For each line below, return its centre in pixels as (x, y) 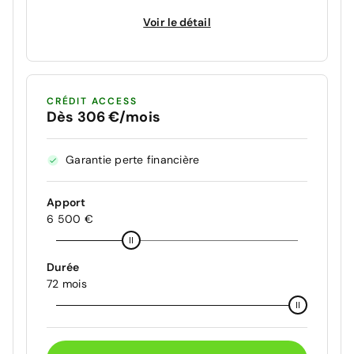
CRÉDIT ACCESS (92, 101)
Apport (66, 202)
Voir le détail (177, 22)
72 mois (67, 284)
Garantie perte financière (133, 160)
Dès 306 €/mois (104, 117)
